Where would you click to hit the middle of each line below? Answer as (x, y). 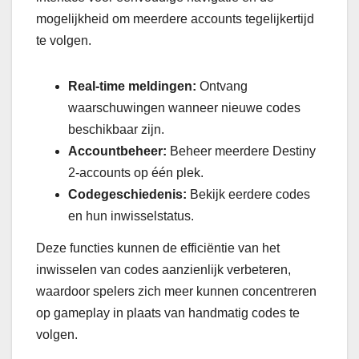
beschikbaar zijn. (116, 129)
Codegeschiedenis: (127, 194)
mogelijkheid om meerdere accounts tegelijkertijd (175, 18)
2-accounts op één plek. (136, 172)
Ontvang (222, 86)
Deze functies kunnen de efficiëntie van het (158, 248)
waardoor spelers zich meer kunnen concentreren (176, 291)
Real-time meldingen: (132, 86)
